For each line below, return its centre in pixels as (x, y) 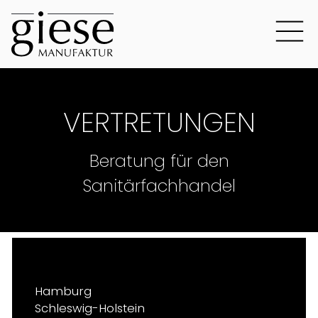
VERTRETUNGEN (159, 122)
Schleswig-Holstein (90, 308)
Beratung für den (159, 161)
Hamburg (63, 291)
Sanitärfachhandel (159, 186)
